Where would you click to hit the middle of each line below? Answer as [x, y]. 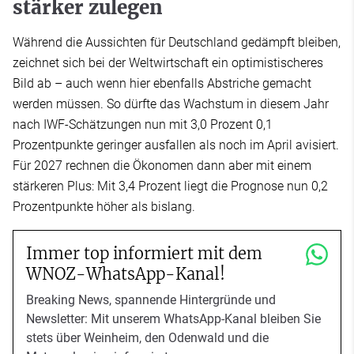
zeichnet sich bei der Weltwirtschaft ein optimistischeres [168, 62]
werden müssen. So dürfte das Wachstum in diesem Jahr [171, 104]
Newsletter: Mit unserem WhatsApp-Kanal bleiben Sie [173, 318]
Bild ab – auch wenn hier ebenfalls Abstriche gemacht [162, 83]
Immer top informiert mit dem [144, 253]
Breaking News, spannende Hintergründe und [151, 299]
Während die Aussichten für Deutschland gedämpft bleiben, [177, 42]
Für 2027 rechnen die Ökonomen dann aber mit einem [162, 165]
